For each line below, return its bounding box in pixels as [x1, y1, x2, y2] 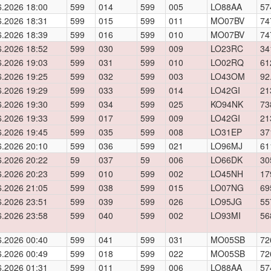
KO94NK [211, 98, 243, 110]
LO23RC [211, 42, 243, 54]
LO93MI [211, 209, 241, 221]
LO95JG [211, 195, 242, 207]
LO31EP [211, 126, 242, 138]
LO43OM [211, 70, 245, 82]
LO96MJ [211, 140, 243, 152]
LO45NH [211, 168, 243, 180]
